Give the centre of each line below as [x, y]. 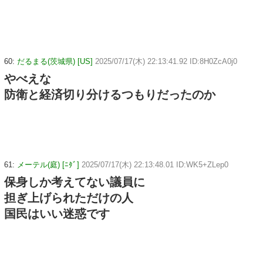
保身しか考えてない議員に [75, 182]
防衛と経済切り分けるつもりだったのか [110, 95]
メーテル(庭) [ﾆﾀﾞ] [48, 165]
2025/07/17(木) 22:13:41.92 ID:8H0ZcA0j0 [166, 62]
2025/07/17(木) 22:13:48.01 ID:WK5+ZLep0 [155, 165]
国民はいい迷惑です [57, 214]
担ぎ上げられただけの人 [69, 198]
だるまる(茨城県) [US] [55, 62]
